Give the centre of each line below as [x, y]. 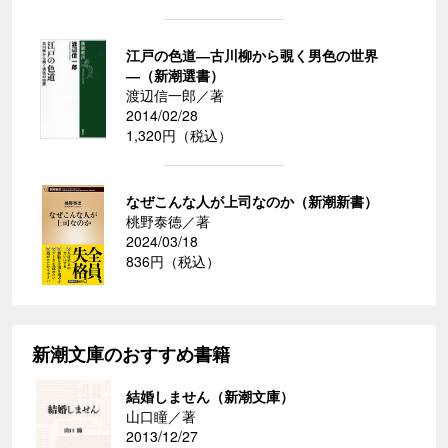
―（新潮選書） [175, 75]
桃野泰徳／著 [168, 221]
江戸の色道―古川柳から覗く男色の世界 [252, 55]
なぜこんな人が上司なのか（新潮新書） [252, 201]
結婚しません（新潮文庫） [210, 396]
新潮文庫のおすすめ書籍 [131, 354]
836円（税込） [173, 261]
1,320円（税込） [179, 135]
